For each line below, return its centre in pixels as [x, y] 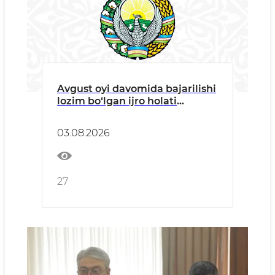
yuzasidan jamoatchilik [116, 113]
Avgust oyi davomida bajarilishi [137, 89]
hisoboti [78, 126]
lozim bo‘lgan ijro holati [117, 101]
